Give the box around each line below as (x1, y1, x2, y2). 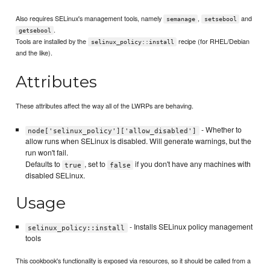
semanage (166, 15, 195, 22)
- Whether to (199, 124, 242, 136)
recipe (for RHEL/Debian (177, 36, 250, 46)
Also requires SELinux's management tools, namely (16, 13, 164, 23)
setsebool (204, 15, 237, 22)
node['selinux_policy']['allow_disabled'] (28, 127, 197, 135)
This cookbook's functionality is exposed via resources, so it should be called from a (16, 255, 251, 265)
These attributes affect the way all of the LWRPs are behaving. (16, 101, 194, 111)
